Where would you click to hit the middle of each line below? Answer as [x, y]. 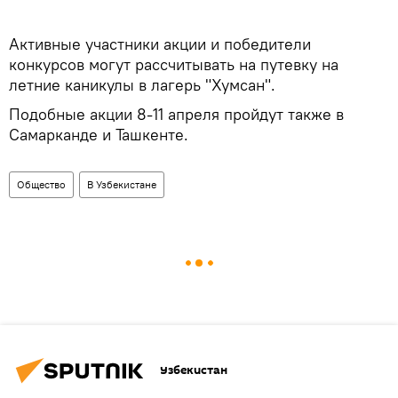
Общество [41, 184]
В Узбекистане [122, 184]
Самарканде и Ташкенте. [99, 134]
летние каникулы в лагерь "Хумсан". [142, 84]
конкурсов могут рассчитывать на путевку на [174, 64]
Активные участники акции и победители [160, 44]
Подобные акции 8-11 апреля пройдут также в [176, 114]
